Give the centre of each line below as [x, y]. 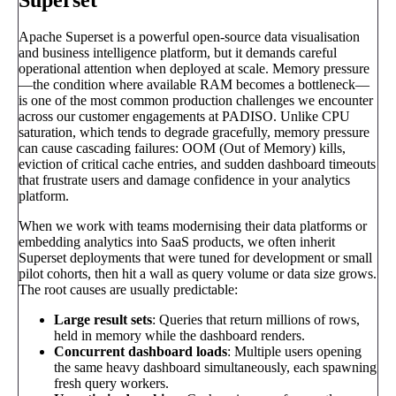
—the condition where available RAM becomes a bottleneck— [194, 85]
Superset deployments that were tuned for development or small [195, 258]
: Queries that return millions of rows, [256, 320]
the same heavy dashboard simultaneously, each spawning [215, 368]
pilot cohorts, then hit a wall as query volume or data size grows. [198, 274]
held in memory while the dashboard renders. [179, 336]
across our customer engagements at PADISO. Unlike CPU [184, 117]
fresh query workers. [111, 384]
